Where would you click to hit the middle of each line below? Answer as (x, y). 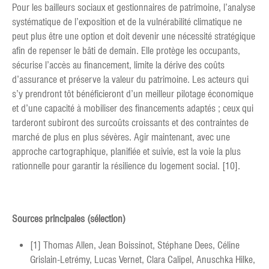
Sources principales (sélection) (69, 219)
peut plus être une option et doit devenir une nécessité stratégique (134, 37)
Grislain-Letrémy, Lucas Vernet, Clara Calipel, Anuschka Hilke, (143, 260)
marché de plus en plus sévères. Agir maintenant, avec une (121, 138)
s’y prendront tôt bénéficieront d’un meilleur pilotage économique (133, 94)
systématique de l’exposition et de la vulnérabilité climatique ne (127, 22)
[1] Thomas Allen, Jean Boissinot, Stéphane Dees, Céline (135, 246)
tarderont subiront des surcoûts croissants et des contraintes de (130, 123)
